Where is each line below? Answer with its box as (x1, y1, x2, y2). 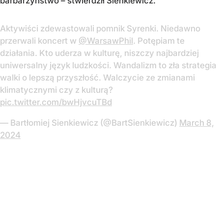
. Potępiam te (133, 36, 185, 46)
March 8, (179, 118, 214, 128)
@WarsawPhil (79, 36, 133, 46)
